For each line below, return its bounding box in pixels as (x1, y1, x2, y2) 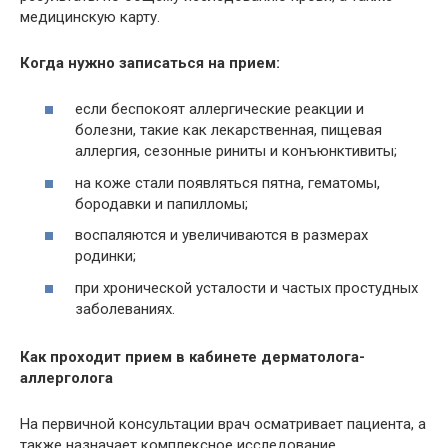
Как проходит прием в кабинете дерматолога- (20, 347, 365, 366)
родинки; (75, 247, 136, 266)
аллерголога (20, 368, 113, 387)
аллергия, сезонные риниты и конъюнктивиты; (75, 142, 397, 161)
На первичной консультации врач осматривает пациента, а (20, 414, 426, 433)
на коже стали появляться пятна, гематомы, (75, 173, 380, 192)
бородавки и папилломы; (75, 194, 248, 213)
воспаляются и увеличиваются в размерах (75, 226, 368, 245)
